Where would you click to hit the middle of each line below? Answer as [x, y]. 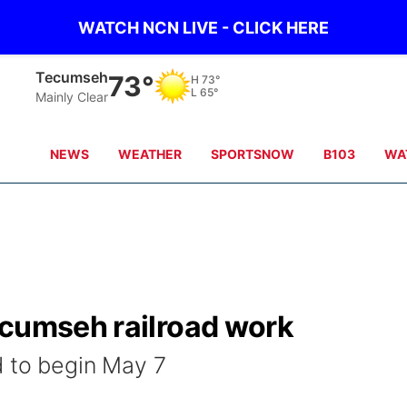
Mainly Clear [72, 96]
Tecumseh [72, 77]
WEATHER [150, 154]
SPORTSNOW [253, 154]
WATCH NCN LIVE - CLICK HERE [203, 27]
